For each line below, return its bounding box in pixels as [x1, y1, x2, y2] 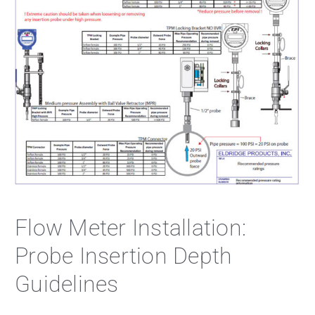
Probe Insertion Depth [15, 242, 233, 269]
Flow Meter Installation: [15, 214, 247, 241]
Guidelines [15, 270, 119, 297]
